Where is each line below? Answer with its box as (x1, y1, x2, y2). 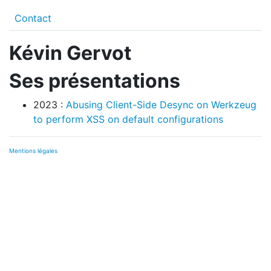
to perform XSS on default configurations (33, 113, 223, 125)
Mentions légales (9, 147, 57, 154)
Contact (15, 12, 51, 24)
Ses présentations (9, 69, 180, 93)
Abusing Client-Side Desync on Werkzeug (66, 99, 256, 111)
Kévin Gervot (9, 41, 131, 65)
